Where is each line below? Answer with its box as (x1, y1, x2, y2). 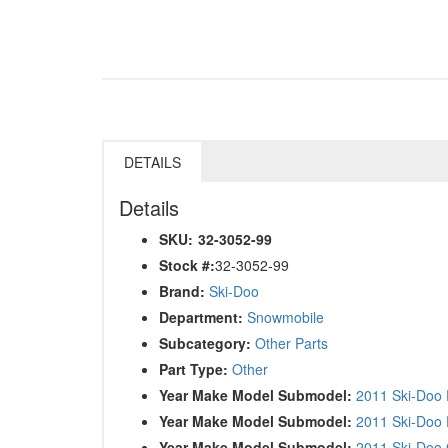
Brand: (159, 280, 205, 301)
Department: (159, 306, 243, 327)
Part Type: (159, 358, 228, 379)
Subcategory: (159, 332, 251, 353)
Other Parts (255, 332, 328, 353)
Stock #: (159, 254, 215, 275)
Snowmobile (247, 306, 324, 327)
